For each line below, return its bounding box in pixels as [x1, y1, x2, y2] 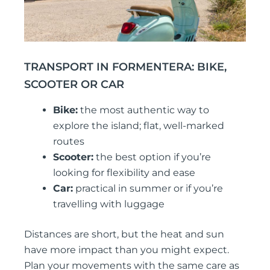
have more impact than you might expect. [24, 243, 229, 256]
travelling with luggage [53, 198, 165, 210]
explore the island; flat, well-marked [53, 119, 224, 131]
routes [53, 135, 84, 147]
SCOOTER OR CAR [24, 77, 124, 91]
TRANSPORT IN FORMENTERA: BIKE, [24, 60, 227, 74]
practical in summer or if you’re [73, 182, 223, 194]
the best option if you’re [93, 151, 211, 163]
